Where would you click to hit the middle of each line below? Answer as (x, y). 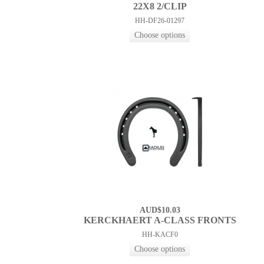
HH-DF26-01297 (160, 21)
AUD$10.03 (160, 210)
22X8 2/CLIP (160, 6)
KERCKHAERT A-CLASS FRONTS (160, 220)
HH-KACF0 (160, 235)
